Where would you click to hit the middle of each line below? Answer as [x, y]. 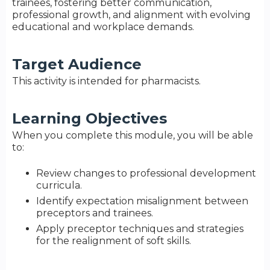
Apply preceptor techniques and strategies [140, 228]
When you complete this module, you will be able [133, 136]
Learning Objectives [89, 119]
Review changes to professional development [146, 173]
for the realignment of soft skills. [114, 240]
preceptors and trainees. [95, 213]
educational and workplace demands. [103, 27]
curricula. [59, 185]
